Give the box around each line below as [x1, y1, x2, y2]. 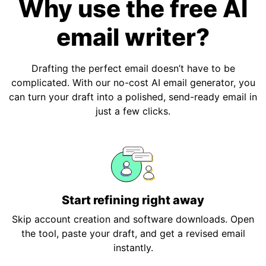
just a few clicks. [96, 105, 170, 117]
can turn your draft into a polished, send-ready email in [9, 91, 257, 103]
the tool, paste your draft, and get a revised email [21, 227, 245, 239]
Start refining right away [62, 193, 204, 207]
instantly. [113, 242, 153, 254]
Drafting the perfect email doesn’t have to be [31, 62, 235, 74]
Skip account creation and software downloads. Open [12, 213, 254, 225]
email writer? [56, 23, 210, 52]
